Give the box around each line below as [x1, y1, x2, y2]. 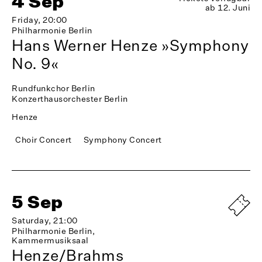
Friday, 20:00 [12, 15, 67, 25]
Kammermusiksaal [12, 235, 89, 246]
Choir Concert [15, 135, 72, 145]
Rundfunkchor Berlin [12, 83, 95, 94]
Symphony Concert [83, 135, 162, 145]
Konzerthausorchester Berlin [12, 94, 128, 104]
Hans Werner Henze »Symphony [12, 36, 249, 55]
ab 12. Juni [205, 2, 250, 13]
